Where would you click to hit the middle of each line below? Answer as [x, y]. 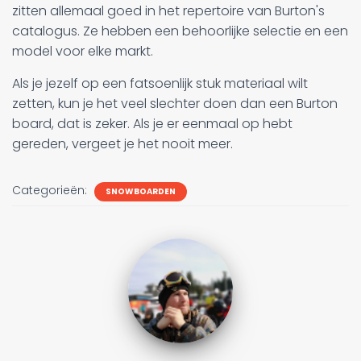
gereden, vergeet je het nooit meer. [122, 143]
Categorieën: [51, 190]
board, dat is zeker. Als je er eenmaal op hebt [152, 123]
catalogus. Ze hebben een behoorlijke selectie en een [180, 31]
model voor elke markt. [83, 51]
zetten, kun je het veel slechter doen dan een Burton [175, 103]
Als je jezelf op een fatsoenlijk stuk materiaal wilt [160, 83]
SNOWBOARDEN [141, 191]
